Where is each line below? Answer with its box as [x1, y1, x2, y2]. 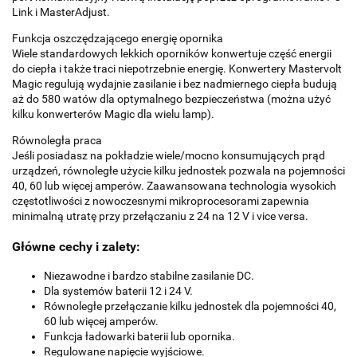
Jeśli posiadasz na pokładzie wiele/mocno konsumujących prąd [12, 149, 325, 163]
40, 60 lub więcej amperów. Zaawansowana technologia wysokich [12, 179, 336, 193]
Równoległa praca [12, 134, 102, 147]
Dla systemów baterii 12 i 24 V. [44, 284, 193, 297]
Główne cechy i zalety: [12, 238, 140, 254]
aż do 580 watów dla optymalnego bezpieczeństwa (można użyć [12, 92, 331, 106]
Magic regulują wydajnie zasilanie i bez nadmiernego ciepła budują [12, 77, 337, 91]
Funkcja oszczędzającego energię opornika [12, 32, 223, 45]
